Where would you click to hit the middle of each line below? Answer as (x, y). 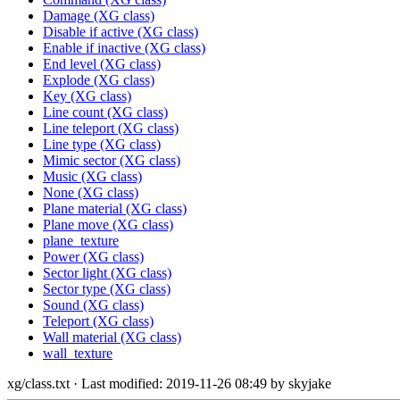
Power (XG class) (93, 257)
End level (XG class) (102, 64)
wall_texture (78, 354)
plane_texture (81, 241)
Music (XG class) (92, 177)
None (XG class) (91, 193)
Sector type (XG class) (107, 289)
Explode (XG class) (99, 80)
